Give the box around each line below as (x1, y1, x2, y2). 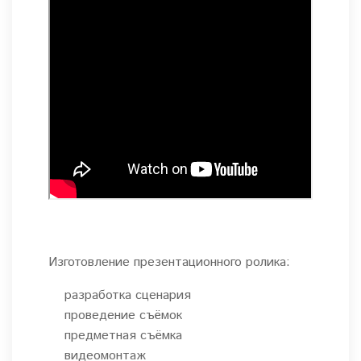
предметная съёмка (64, 326, 182, 346)
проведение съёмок (64, 306, 182, 326)
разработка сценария (64, 286, 191, 305)
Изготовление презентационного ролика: (48, 253, 290, 272)
